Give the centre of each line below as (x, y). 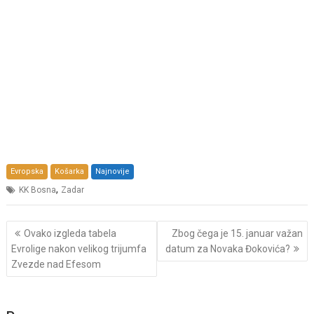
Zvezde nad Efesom (56, 265)
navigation (45, 246)
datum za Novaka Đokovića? (227, 249)
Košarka (70, 171)
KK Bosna (38, 190)
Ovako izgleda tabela (70, 234)
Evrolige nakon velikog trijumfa (79, 249)
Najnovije (113, 171)
